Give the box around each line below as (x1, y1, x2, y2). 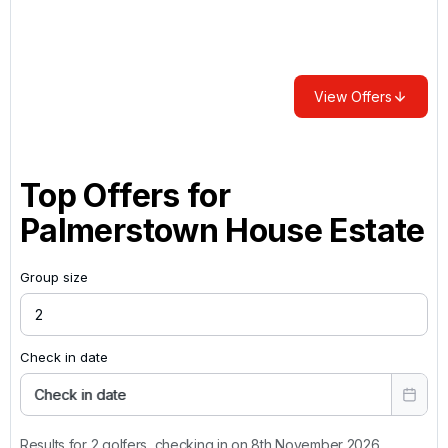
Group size (20, 268, 88, 285)
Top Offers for (20, 175, 231, 215)
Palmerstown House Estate (20, 210, 425, 250)
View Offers (314, 87, 392, 105)
